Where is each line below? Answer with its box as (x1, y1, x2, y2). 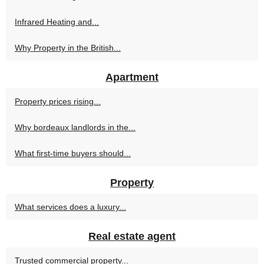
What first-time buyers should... (15, 148, 131, 159)
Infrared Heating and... (15, 17, 99, 27)
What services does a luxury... (15, 202, 126, 212)
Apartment (105, 71, 159, 84)
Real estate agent (88, 230, 176, 243)
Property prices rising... (15, 97, 101, 107)
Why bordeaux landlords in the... (15, 123, 136, 133)
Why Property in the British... (15, 43, 121, 53)
